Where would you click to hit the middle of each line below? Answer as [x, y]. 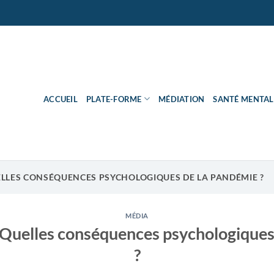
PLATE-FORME [114, 99]
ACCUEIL [61, 99]
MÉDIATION [182, 99]
